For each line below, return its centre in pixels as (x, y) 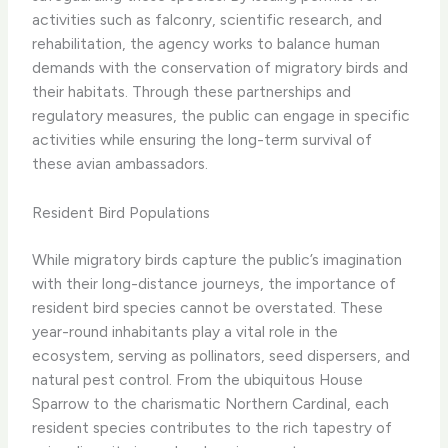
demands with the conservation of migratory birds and (220, 68)
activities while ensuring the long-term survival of (202, 140)
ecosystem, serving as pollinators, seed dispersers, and (221, 356)
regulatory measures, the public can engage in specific (221, 116)
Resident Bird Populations (121, 212)
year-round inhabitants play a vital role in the (185, 332)
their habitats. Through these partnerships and (192, 92)
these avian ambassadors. (120, 164)
